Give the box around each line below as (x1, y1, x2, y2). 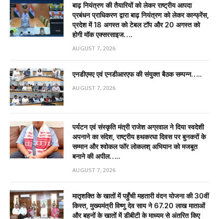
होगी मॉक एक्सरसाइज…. (72, 30, 132, 39)
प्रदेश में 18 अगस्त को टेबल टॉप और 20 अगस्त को (72, 20, 200, 29)
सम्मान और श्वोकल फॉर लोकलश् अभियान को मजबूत (72, 142, 197, 151)
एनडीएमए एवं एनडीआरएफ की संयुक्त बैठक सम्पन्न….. (72, 69, 202, 78)
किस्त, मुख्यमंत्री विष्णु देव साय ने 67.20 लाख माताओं (72, 201, 205, 210)
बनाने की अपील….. (72, 152, 120, 160)
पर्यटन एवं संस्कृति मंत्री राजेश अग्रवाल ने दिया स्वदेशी (72, 122, 204, 131)
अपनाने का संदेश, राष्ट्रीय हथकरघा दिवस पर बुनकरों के (72, 132, 206, 141)
